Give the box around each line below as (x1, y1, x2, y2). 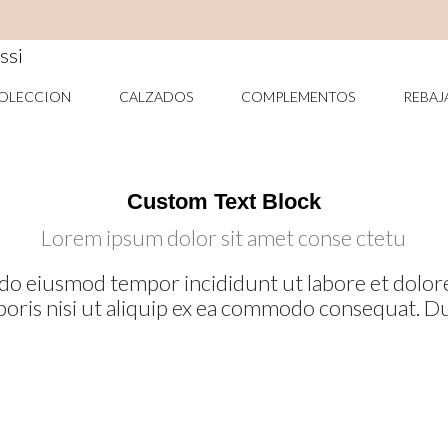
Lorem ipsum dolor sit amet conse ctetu (41, 223, 407, 251)
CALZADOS (119, 88, 194, 106)
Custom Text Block (126, 188, 321, 214)
